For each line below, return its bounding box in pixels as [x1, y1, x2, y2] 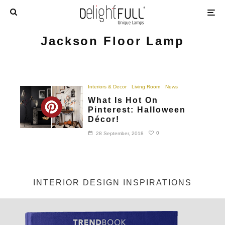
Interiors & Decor [88, 83, 127, 89]
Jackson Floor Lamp [41, 34, 184, 48]
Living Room [132, 83, 161, 89]
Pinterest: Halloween [88, 105, 186, 114]
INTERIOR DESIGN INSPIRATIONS [33, 178, 192, 187]
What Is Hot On [88, 95, 158, 104]
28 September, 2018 [96, 130, 144, 136]
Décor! [88, 115, 120, 124]
